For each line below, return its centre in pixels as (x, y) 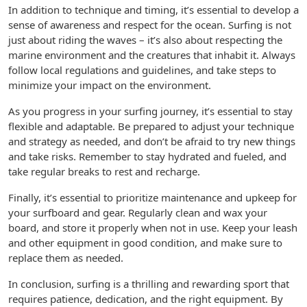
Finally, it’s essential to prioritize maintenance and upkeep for (152, 197)
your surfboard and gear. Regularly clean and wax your (138, 212)
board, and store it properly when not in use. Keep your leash (153, 228)
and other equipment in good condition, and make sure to (145, 243)
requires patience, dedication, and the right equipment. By (146, 299)
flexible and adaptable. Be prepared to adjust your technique (151, 126)
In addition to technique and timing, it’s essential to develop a (153, 10)
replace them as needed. (66, 258)
